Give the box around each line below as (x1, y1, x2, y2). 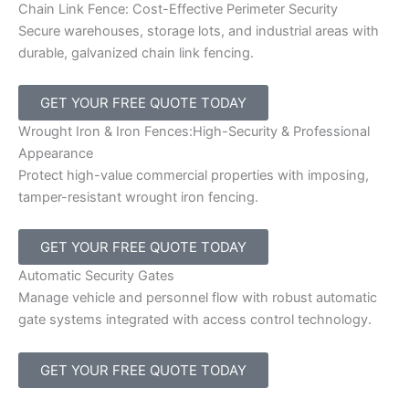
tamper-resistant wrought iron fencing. (18, 189, 258, 205)
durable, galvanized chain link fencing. (18, 44, 254, 61)
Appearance (18, 145, 93, 162)
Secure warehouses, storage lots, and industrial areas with (18, 22, 379, 39)
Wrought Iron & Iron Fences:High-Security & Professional (18, 123, 370, 140)
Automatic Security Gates (18, 267, 174, 285)
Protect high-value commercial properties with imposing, (18, 167, 369, 184)
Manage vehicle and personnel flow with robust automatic (18, 289, 377, 307)
